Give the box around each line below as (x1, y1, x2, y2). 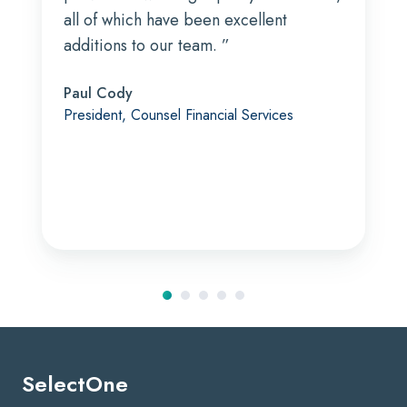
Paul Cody (64, 82, 133, 104)
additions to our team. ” (64, 33, 230, 57)
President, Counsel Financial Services (64, 104, 293, 125)
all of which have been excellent (64, 7, 287, 32)
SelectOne (22, 367, 128, 400)
